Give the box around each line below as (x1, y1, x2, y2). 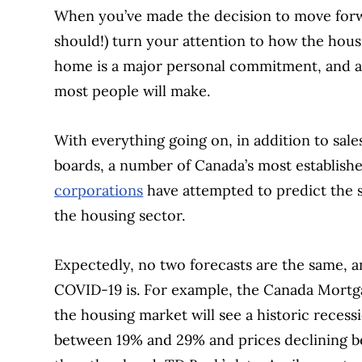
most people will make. (54, 81, 215, 100)
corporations (54, 180, 144, 200)
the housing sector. (54, 205, 190, 225)
